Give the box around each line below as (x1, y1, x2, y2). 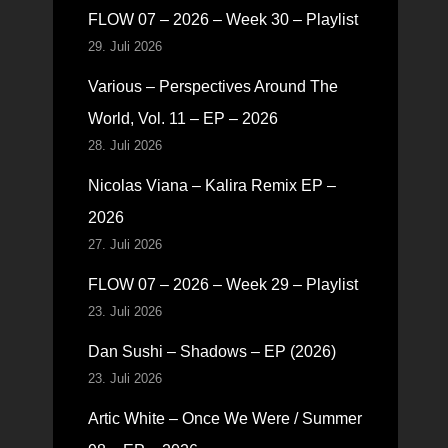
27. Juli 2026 (87, 237, 162, 252)
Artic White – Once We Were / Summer (87, 410, 362, 427)
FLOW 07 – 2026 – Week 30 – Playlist (87, 11, 358, 28)
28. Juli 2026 (87, 138, 162, 153)
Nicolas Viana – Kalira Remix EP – (87, 177, 336, 194)
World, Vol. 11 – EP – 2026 (87, 110, 278, 127)
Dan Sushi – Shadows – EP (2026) (87, 343, 336, 360)
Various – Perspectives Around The (87, 78, 338, 95)
